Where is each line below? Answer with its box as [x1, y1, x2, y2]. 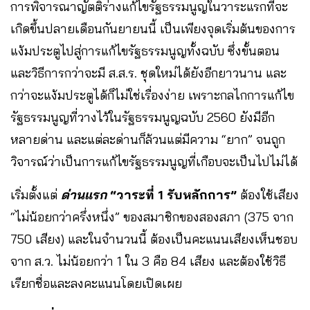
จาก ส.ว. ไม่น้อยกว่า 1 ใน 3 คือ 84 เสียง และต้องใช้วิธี [10, 253, 286, 269]
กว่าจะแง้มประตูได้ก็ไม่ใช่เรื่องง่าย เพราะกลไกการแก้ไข [10, 86, 294, 103]
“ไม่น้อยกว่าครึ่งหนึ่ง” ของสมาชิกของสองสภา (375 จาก [10, 208, 293, 225]
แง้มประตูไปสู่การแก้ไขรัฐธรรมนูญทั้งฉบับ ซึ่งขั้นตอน [10, 42, 280, 59]
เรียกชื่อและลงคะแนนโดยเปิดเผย [10, 275, 182, 291]
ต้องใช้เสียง [237, 186, 299, 203]
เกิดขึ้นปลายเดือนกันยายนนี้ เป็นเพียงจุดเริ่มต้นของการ [10, 20, 295, 37]
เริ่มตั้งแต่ [10, 186, 61, 203]
